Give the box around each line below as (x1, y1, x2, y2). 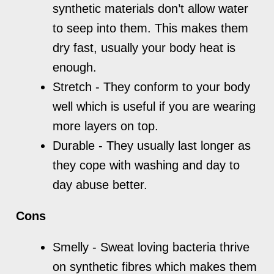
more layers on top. (53, 119, 159, 133)
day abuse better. (53, 177, 148, 191)
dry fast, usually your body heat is (53, 40, 236, 54)
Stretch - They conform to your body (53, 80, 251, 94)
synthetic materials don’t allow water (53, 1, 249, 15)
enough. (53, 60, 97, 74)
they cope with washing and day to (53, 158, 240, 172)
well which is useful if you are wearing (53, 99, 256, 113)
